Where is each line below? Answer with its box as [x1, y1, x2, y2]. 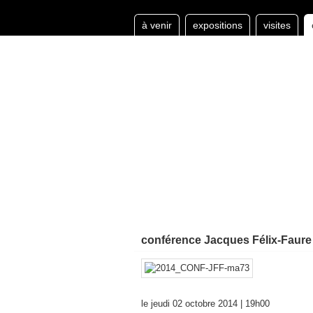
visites [263, 20, 291, 31]
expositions [193, 20, 242, 31]
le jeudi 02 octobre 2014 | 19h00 [141, 298, 270, 309]
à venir [142, 20, 172, 31]
